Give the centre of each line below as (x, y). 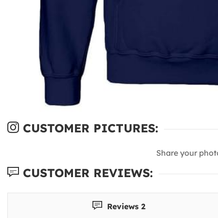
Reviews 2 (125, 206)
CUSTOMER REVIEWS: (86, 173)
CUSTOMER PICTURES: (89, 128)
